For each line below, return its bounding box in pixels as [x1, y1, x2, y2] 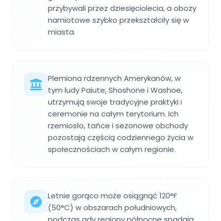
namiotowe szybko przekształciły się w [48, 14, 189, 25]
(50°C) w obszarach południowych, [48, 202, 177, 213]
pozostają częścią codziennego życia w [48, 132, 193, 143]
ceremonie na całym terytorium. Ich [48, 108, 179, 119]
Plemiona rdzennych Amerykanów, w [48, 73, 181, 83]
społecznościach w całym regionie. [48, 144, 176, 154]
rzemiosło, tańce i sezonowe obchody [48, 120, 188, 131]
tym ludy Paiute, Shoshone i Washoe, [48, 84, 183, 95]
